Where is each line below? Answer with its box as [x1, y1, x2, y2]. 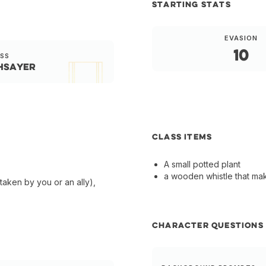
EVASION [224, 34, 258, 43]
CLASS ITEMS [151, 131, 213, 142]
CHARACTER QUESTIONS [151, 220, 264, 230]
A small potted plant [163, 159, 240, 170]
